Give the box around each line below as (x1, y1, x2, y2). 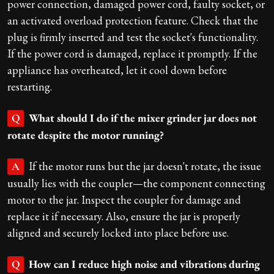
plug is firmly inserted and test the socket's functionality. (7, 29, 258, 44)
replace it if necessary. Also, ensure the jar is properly (7, 209, 240, 223)
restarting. (7, 79, 52, 94)
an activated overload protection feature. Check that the (7, 13, 258, 28)
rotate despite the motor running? (7, 127, 164, 142)
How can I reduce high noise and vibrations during (29, 256, 260, 271)
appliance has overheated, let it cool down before (7, 62, 227, 77)
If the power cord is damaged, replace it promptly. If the (7, 46, 257, 61)
